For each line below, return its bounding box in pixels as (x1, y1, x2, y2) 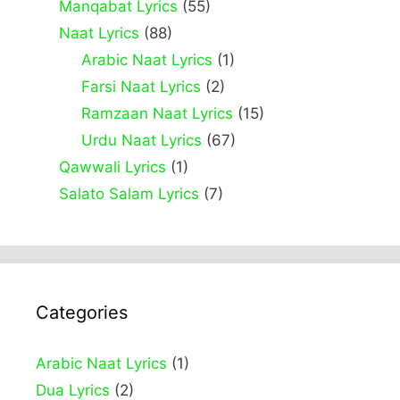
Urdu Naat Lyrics (81, 131, 202, 150)
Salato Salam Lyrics (58, 185, 199, 204)
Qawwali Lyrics (58, 158, 166, 177)
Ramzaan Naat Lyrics (81, 104, 233, 123)
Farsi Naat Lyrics (81, 78, 201, 96)
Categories (36, 302, 128, 324)
